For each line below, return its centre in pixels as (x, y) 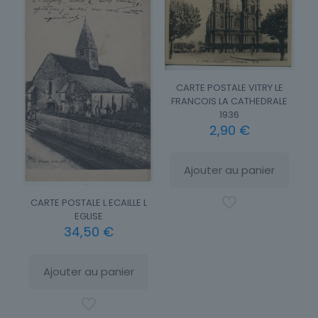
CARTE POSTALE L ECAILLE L (88, 203)
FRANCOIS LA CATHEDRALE (230, 102)
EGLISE (88, 216)
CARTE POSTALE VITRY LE (229, 88)
